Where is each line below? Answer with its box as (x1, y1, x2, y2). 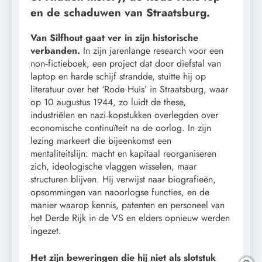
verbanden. (30, 43, 80, 57)
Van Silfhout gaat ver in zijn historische (30, 30, 198, 44)
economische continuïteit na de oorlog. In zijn (30, 120, 211, 135)
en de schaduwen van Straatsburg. (30, 4, 210, 20)
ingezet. (30, 223, 61, 237)
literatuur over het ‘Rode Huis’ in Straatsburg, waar (30, 82, 228, 96)
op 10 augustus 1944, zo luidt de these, (30, 95, 186, 109)
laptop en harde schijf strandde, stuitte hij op (30, 69, 206, 83)
